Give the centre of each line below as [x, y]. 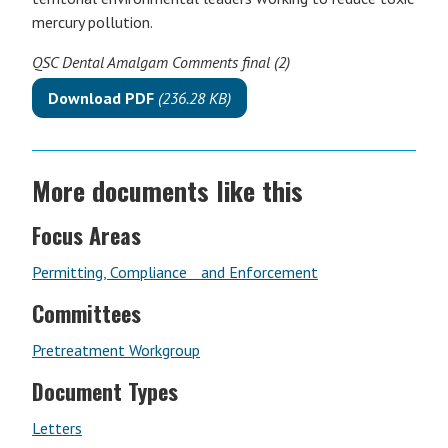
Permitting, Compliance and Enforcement [175, 272]
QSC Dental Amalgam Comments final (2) [161, 62]
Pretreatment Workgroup [116, 350]
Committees [86, 313]
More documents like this [167, 190]
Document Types [105, 391]
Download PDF [103, 98]
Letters [57, 428]
